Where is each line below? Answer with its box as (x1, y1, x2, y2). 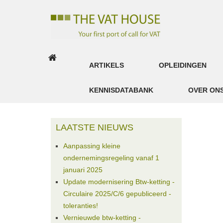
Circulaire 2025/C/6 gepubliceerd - (63, 190, 171, 198)
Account (10, 122, 35, 130)
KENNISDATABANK (89, 86, 153, 94)
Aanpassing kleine (63, 142, 120, 150)
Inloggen (10, 76, 37, 84)
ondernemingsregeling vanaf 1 (63, 154, 159, 162)
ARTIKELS (89, 61, 124, 69)
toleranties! (63, 202, 98, 210)
